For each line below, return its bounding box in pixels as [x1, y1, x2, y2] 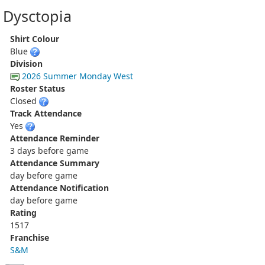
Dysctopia [3, 6, 72, 26]
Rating [10, 206, 37, 218]
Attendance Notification [10, 182, 109, 193]
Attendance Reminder [10, 132, 99, 144]
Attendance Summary [10, 157, 99, 169]
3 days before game [10, 144, 89, 156]
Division [10, 57, 43, 69]
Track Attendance [10, 107, 82, 119]
